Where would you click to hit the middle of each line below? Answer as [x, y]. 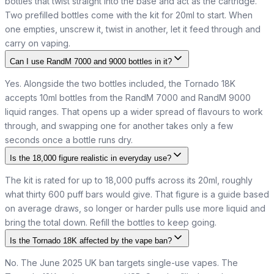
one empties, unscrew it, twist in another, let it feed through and [133, 29]
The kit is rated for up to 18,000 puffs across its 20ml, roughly [129, 180]
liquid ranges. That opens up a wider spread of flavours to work [134, 111]
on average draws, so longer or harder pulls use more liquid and [135, 208]
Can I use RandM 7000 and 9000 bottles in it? [91, 61]
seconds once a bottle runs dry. [69, 139]
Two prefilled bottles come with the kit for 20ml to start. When [129, 15]
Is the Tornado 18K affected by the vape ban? [91, 240]
